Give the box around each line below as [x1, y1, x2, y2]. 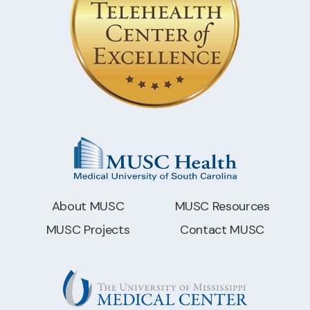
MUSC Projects [46, 221, 130, 238]
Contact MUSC [180, 221, 264, 238]
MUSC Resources [174, 197, 270, 215]
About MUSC [51, 197, 125, 215]
